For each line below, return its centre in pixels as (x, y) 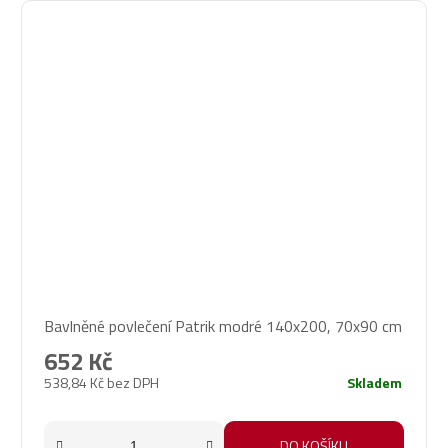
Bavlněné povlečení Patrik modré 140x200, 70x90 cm (223, 326)
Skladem (374, 383)
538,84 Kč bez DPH (101, 383)
